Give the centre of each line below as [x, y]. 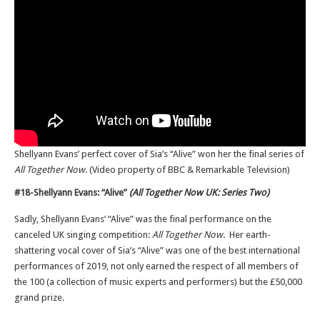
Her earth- [249, 235]
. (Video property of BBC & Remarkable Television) [187, 170]
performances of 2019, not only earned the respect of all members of [156, 266]
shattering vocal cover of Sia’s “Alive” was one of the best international [157, 250]
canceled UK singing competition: [83, 235]
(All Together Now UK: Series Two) [200, 192]
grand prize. [39, 297]
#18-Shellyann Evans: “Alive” [72, 192]
